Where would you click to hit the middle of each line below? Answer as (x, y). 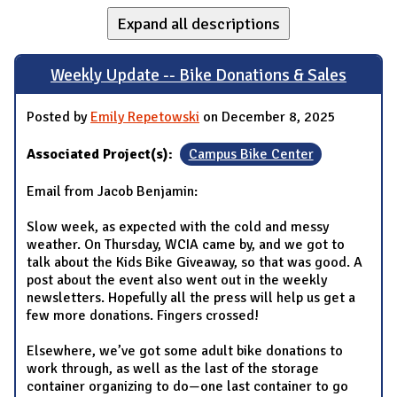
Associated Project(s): (101, 155)
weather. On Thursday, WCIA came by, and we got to (186, 245)
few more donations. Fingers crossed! (143, 316)
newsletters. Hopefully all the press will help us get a (191, 298)
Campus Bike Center (251, 155)
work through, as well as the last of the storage (173, 369)
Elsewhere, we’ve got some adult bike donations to (185, 351)
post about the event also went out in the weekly (177, 280)
